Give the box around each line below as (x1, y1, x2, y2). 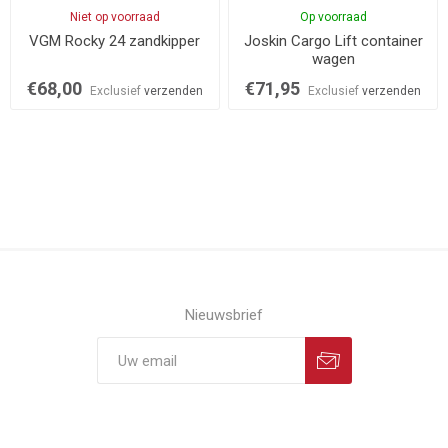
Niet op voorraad (69, 9, 160, 24)
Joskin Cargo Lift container (243, 31, 423, 50)
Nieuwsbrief (185, 306, 263, 325)
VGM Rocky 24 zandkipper (29, 31, 201, 50)
